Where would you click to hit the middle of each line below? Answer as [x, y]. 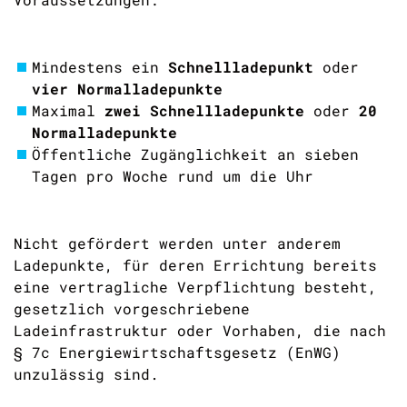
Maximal [68, 110]
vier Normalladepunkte [127, 89]
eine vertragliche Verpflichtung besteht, [195, 287]
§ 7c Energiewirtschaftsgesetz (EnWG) [177, 352]
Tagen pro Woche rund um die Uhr [173, 176]
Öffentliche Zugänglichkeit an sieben [195, 154]
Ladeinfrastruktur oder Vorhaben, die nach [200, 330]
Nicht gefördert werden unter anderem [177, 243]
